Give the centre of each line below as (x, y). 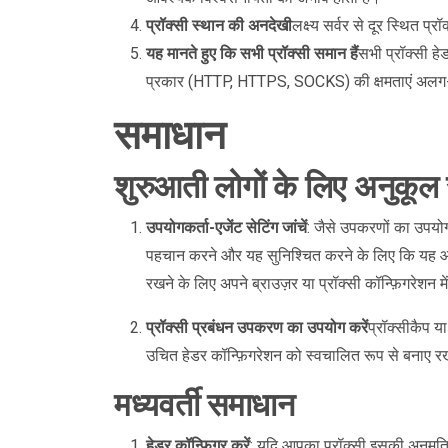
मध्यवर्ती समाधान (204, 405)
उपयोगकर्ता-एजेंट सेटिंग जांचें (226, 227)
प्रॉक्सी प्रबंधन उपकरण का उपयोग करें (257, 327)
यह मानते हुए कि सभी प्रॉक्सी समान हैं (252, 53)
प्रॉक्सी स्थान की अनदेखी (219, 25)
